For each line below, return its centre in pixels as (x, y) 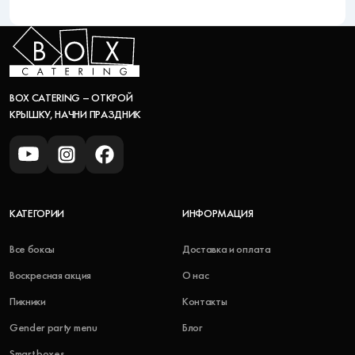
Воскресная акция (50, 275)
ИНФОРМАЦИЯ (218, 214)
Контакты (205, 302)
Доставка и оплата (227, 249)
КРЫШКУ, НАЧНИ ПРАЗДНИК (75, 115)
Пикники (28, 302)
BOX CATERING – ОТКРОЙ (71, 98)
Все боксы (32, 249)
